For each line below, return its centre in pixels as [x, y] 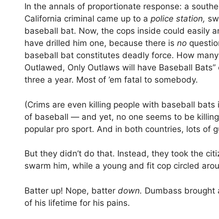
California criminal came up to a [88, 19]
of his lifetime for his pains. [77, 203]
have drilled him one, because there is [101, 43]
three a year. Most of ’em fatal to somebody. [111, 80]
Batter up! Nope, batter [71, 190]
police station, [179, 19]
